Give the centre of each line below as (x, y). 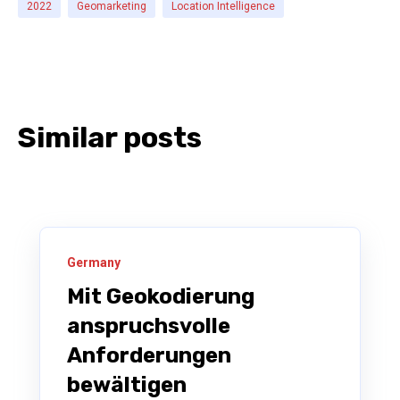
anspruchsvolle (149, 326)
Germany (94, 263)
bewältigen (127, 385)
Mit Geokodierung (161, 297)
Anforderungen (149, 356)
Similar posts (110, 138)
